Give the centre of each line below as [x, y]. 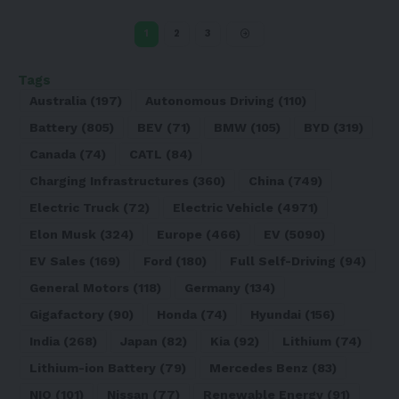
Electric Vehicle [223, 207]
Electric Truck [74, 207]
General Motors [79, 287]
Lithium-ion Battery [93, 367]
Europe [179, 234]
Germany [212, 287]
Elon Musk [63, 234]
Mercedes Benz [259, 367]
